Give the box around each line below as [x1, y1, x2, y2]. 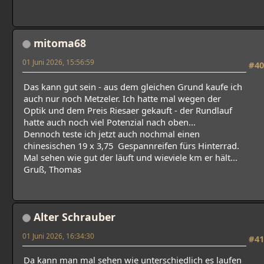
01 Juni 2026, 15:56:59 [22, 57, 94, 67]
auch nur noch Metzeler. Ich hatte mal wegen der [24, 92, 221, 104]
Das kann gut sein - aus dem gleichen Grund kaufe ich [24, 80, 242, 93]
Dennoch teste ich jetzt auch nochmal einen [24, 127, 200, 140]
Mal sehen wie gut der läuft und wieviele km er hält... [24, 151, 237, 163]
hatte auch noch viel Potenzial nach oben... [24, 115, 196, 128]
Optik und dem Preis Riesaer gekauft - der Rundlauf [24, 104, 232, 116]
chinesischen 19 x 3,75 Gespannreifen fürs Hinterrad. [24, 139, 239, 151]
